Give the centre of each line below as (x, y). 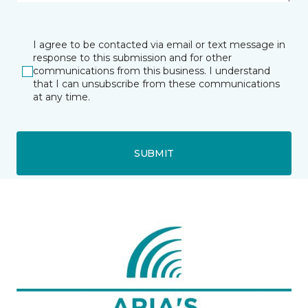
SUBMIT (154, 153)
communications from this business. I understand (152, 71)
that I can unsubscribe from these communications (156, 84)
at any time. (62, 97)
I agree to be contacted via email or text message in (159, 45)
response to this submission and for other (132, 58)
